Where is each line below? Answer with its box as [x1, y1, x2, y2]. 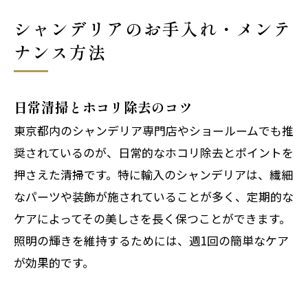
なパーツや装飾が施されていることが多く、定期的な [14, 187, 294, 205]
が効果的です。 [14, 253, 94, 271]
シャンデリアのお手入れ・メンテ [14, 15, 292, 41]
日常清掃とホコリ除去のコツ [14, 96, 192, 117]
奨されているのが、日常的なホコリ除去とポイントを [14, 143, 294, 161]
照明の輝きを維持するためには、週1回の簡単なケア [14, 231, 289, 249]
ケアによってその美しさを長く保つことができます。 [14, 209, 291, 227]
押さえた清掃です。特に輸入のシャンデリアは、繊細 [14, 165, 293, 183]
